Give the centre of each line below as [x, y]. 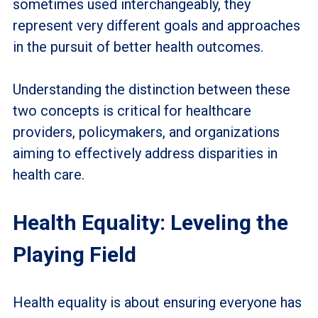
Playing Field [74, 254]
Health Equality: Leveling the [150, 222]
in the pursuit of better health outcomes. [138, 46]
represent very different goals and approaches [156, 25]
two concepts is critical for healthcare [132, 110]
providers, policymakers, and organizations [146, 132]
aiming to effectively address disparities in [145, 153]
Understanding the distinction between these [151, 89]
